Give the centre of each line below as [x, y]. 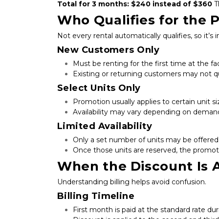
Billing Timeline [96, 196]
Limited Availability [105, 126]
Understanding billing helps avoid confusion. [132, 182]
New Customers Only [109, 50]
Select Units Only [99, 88]
